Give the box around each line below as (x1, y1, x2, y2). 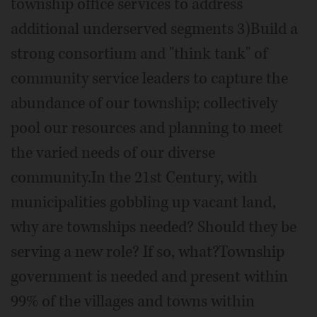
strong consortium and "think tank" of (11, 42, 267, 64)
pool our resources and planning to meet (11, 117, 283, 139)
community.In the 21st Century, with (11, 166, 258, 188)
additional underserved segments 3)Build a (11, 18, 298, 40)
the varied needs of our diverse (11, 142, 215, 163)
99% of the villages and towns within (11, 290, 255, 312)
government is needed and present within (11, 265, 288, 287)
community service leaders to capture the (11, 67, 288, 89)
